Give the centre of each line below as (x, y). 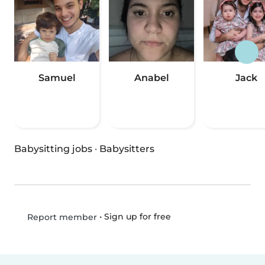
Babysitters (127, 149)
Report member (61, 217)
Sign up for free (137, 217)
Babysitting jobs (53, 149)
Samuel (57, 78)
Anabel (151, 78)
